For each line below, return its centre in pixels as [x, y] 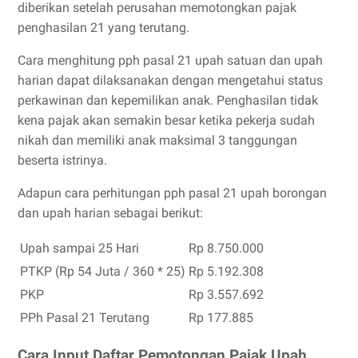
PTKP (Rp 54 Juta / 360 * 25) [103, 271]
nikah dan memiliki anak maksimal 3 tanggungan [157, 140]
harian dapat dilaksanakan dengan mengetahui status [170, 80]
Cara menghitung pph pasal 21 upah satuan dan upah [170, 60]
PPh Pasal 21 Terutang [85, 317]
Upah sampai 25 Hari [80, 248]
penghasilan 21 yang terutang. [103, 27]
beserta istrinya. [64, 160]
